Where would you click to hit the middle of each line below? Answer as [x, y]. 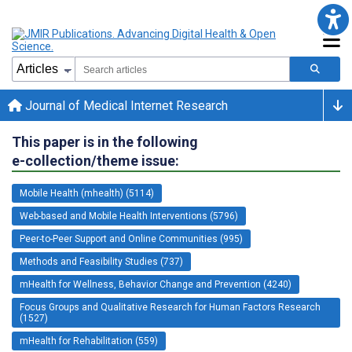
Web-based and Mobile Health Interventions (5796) [129, 216]
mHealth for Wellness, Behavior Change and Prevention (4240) [156, 284]
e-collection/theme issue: [95, 160]
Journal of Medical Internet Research [125, 105]
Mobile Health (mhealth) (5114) [87, 193]
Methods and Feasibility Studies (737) [101, 261]
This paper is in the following [105, 141]
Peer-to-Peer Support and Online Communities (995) [131, 238]
